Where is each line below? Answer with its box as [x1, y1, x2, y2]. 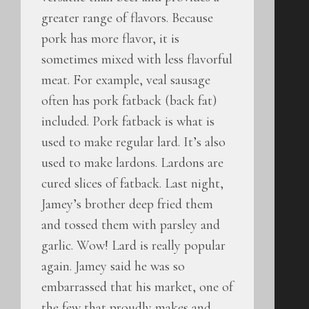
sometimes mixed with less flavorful [41, 50, 232, 68]
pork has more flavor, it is [41, 30, 179, 47]
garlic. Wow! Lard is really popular [41, 237, 226, 254]
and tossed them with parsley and [41, 216, 220, 233]
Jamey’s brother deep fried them [41, 195, 213, 212]
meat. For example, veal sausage [41, 71, 210, 88]
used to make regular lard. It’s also [41, 133, 226, 150]
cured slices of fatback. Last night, [41, 175, 223, 192]
